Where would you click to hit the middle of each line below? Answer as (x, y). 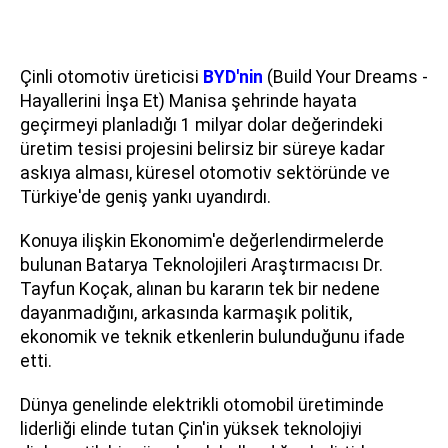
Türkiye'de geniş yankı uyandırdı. (145, 197)
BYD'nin (233, 77)
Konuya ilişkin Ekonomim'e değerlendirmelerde (202, 241)
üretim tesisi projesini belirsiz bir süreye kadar (202, 149)
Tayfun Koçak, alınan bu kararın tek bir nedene (200, 289)
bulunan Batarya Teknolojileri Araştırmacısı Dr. (201, 265)
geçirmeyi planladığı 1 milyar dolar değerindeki (201, 125)
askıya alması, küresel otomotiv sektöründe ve (205, 173)
